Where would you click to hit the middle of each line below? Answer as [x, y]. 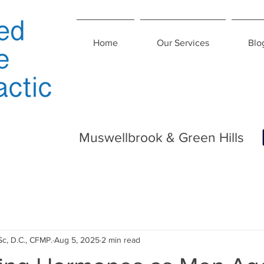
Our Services [183, 43]
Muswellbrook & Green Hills [161, 137]
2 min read [121, 240]
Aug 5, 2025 [77, 240]
